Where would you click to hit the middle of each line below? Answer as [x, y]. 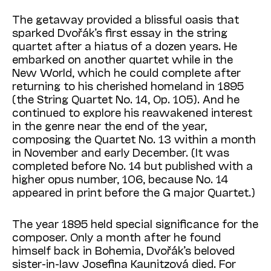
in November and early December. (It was [121, 152]
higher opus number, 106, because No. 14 [120, 179]
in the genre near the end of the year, [109, 126]
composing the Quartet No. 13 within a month [134, 139]
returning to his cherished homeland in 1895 [128, 86]
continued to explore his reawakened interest [132, 112]
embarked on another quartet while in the [122, 59]
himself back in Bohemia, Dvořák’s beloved [123, 250]
